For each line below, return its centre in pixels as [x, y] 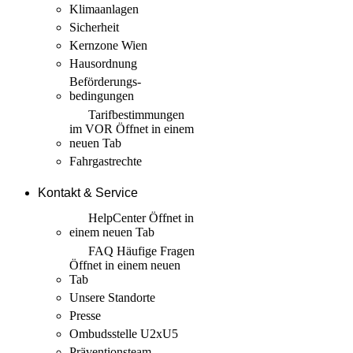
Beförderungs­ [105, 81]
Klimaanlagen [104, 9]
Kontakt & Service [88, 193]
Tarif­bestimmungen [135, 114]
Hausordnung [103, 63]
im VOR [93, 128]
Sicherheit [94, 27]
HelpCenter [117, 217]
